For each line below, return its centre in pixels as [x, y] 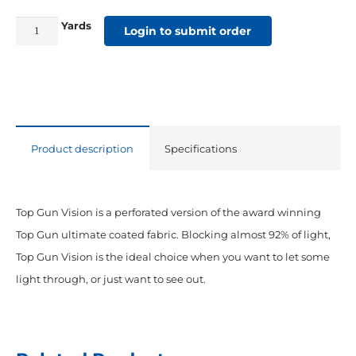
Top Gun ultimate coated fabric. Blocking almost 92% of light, [173, 235]
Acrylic [32, 138]
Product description [82, 149]
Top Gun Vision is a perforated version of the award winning [168, 213]
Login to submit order [188, 31]
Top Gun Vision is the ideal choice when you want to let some [172, 257]
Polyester [39, 182]
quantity [37, 227]
